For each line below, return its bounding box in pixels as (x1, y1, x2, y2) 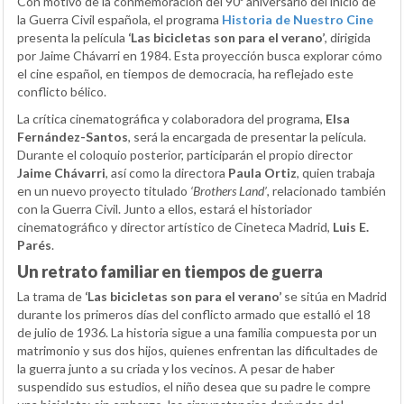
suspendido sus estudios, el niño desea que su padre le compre (17, 379, 371, 395)
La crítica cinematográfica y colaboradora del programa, (17, 111, 326, 127)
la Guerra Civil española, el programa (17, 12, 222, 28)
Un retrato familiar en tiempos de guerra (17, 262, 323, 282)
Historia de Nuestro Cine (222, 12, 373, 28)
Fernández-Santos (17, 129, 128, 145)
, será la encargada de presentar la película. (128, 129, 366, 145)
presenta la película (17, 30, 128, 46)
